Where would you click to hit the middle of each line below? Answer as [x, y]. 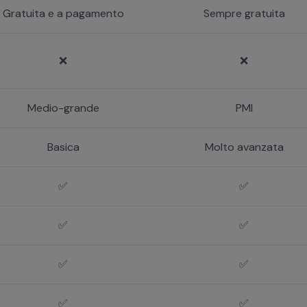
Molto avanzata [244, 147]
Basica [63, 147]
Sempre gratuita [244, 13]
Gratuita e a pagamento [63, 13]
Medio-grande [63, 108]
